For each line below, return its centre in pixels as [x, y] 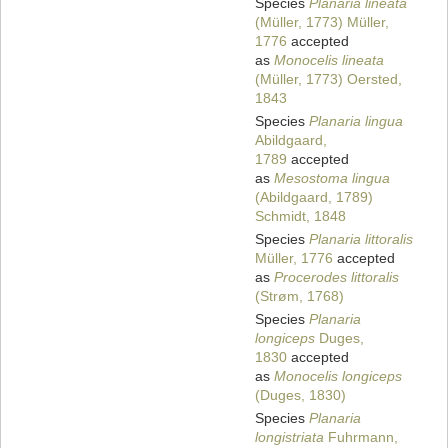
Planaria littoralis [361, 239]
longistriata [289, 437]
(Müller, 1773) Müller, [322, 22]
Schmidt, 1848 [300, 216]
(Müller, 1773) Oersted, [328, 79]
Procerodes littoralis [336, 277]
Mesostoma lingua [332, 178]
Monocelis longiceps [338, 376]
